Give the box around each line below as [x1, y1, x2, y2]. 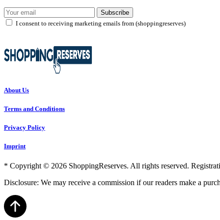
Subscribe [101, 8, 129, 16]
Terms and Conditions [4, 105, 65, 113]
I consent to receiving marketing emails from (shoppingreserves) [16, 19, 186, 27]
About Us [4, 86, 29, 94]
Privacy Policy [4, 124, 45, 132]
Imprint [4, 142, 26, 150]
